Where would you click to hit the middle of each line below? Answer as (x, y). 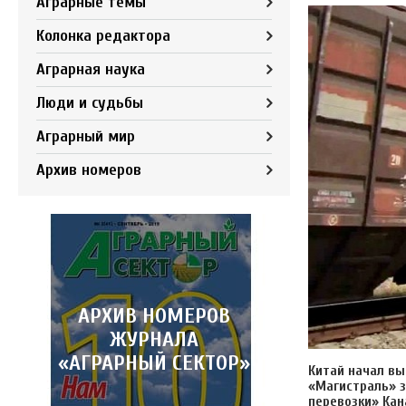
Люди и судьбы (90, 102)
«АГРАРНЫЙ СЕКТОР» (154, 362)
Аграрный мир (86, 136)
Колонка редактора (103, 35)
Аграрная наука (91, 69)
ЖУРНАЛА (154, 339)
